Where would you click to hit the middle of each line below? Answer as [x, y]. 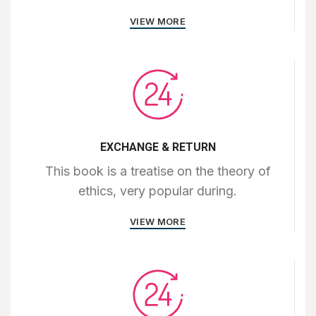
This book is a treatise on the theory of [158, 171]
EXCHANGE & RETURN [158, 147]
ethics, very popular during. [158, 191]
